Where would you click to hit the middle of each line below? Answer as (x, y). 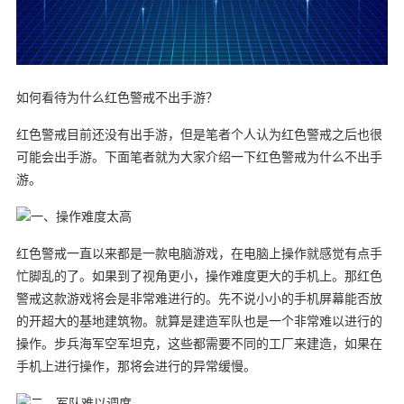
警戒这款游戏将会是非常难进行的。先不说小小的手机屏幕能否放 (199, 298)
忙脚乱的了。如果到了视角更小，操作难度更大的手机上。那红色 (199, 276)
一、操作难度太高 (81, 216)
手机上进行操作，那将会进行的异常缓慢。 (136, 366)
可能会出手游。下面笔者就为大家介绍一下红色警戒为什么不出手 (199, 157)
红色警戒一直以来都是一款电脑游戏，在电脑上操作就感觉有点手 (199, 253)
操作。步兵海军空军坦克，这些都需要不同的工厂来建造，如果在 (199, 344)
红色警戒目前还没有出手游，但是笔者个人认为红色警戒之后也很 (199, 134)
